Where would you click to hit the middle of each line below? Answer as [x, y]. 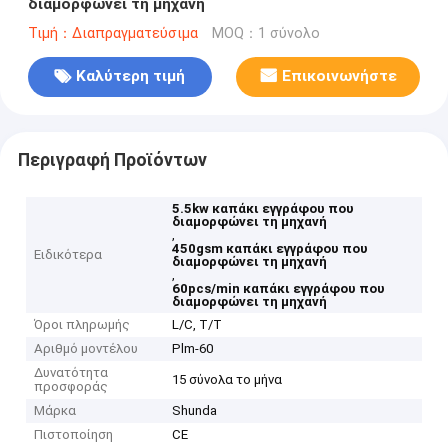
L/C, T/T [197, 325]
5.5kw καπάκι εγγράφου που [263, 209]
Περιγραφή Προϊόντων [112, 159]
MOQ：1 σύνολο [265, 33]
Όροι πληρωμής [82, 325]
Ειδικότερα [68, 255]
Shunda [195, 411]
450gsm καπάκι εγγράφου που [270, 249]
